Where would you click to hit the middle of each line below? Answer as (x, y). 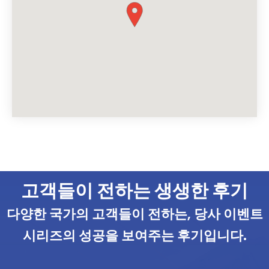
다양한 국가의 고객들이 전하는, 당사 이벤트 (134, 214)
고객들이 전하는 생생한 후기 (134, 191)
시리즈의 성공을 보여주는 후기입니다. (134, 235)
